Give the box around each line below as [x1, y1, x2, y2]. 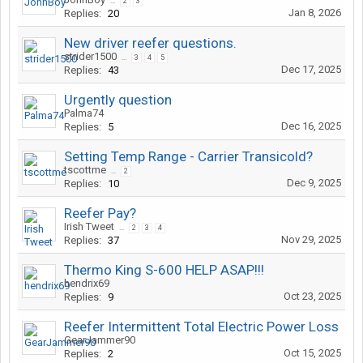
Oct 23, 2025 [284, 290, 341, 302]
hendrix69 [64, 277, 109, 289]
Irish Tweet [64, 220, 114, 233]
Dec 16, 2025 [281, 120, 341, 132]
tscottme [64, 164, 106, 176]
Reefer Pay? [64, 205, 136, 221]
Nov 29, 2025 [281, 233, 341, 246]
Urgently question [64, 92, 172, 108]
